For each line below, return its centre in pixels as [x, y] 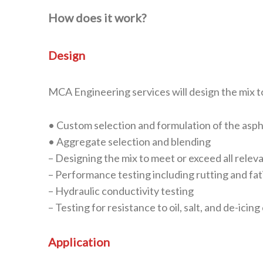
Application [79, 242]
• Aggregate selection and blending [130, 142]
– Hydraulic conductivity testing [122, 191]
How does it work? [97, 18]
